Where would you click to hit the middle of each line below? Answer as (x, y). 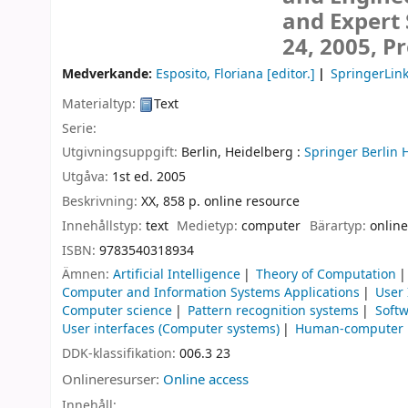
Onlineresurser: (112, 379)
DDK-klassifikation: (121, 354)
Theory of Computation (326, 275)
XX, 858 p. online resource (220, 201)
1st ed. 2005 (149, 178)
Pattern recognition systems (274, 311)
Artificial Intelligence (177, 275)
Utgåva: (87, 178)
